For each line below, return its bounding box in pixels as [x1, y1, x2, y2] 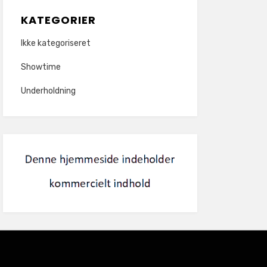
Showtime [20, 62, 61, 72]
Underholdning [20, 86, 76, 96]
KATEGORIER [20, 13, 96, 27]
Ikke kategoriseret [20, 38, 91, 48]
